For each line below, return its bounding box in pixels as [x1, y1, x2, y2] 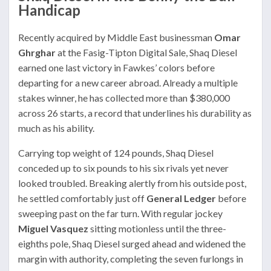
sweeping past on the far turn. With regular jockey [18, 207, 223, 219]
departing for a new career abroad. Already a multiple [18, 76, 238, 88]
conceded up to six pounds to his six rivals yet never [18, 162, 229, 174]
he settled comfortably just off [18, 192, 146, 204]
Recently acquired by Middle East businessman [18, 31, 214, 43]
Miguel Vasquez [18, 222, 88, 234]
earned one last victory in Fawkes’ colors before [18, 61, 215, 73]
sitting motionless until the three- [88, 222, 226, 234]
